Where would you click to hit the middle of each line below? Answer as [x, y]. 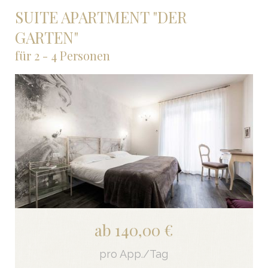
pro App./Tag [134, 254]
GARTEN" [46, 38]
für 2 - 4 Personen [62, 56]
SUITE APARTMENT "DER [100, 17]
